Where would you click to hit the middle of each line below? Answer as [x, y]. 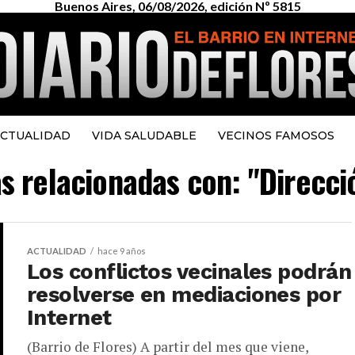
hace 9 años [122, 251]
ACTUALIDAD [57, 251]
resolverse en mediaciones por [184, 295]
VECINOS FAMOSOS [276, 136]
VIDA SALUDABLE [144, 136]
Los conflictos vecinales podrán [189, 272]
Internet [69, 318]
